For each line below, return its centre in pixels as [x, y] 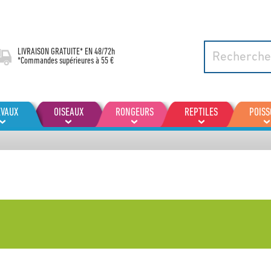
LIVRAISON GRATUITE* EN [56, 52]
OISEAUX [69, 113]
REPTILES [201, 113]
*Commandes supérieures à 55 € [66, 61]
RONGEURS [135, 113]
